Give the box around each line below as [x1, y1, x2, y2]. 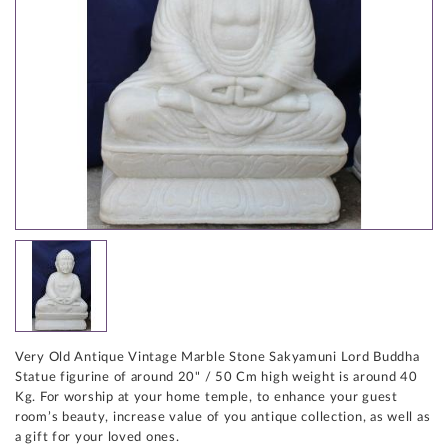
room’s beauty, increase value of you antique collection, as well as [15, 411, 431, 423]
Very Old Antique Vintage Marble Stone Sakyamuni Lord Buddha [15, 351, 420, 363]
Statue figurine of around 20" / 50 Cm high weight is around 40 [15, 371, 418, 383]
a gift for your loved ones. [15, 431, 180, 443]
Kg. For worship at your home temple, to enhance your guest [15, 391, 398, 403]
